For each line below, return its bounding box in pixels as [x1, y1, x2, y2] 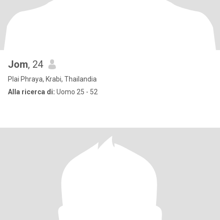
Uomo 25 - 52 [55, 88, 98, 96]
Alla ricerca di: [8, 88, 55, 96]
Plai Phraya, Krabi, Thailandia [8, 75, 97, 83]
